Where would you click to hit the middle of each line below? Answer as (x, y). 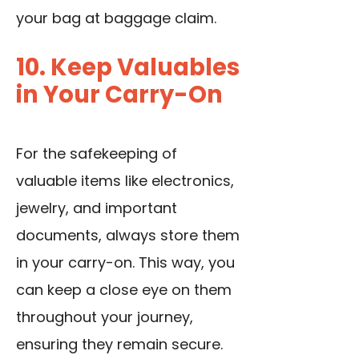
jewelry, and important (97, 208)
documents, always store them (128, 236)
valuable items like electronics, (125, 181)
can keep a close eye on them (124, 290)
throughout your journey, (105, 317)
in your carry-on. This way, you (125, 263)
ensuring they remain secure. (119, 345)
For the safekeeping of (97, 154)
